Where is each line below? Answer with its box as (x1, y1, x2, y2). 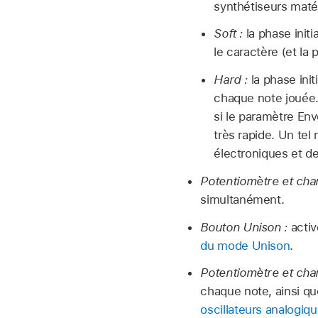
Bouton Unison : (200, 219, 288, 234)
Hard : (214, 72, 248, 87)
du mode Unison (200, 238, 290, 253)
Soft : (214, 26, 243, 41)
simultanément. (200, 192, 285, 207)
